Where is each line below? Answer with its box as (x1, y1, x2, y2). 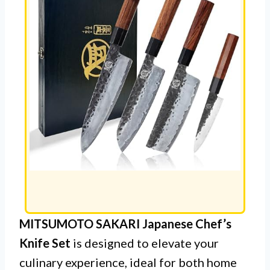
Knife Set (19, 235, 71, 250)
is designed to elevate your (71, 235, 219, 250)
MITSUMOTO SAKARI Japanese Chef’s (19, 216, 231, 231)
